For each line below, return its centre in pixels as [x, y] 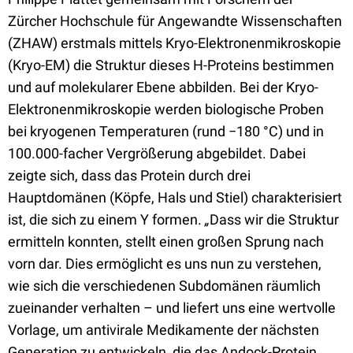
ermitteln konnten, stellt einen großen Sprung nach [166, 242]
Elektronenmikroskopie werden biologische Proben [166, 109]
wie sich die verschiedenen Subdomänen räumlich [164, 286]
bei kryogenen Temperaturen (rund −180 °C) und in [166, 131]
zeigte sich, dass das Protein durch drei [129, 175]
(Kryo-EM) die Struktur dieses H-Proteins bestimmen [171, 65]
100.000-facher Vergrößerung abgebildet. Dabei [157, 153]
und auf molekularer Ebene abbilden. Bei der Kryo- [163, 87]
